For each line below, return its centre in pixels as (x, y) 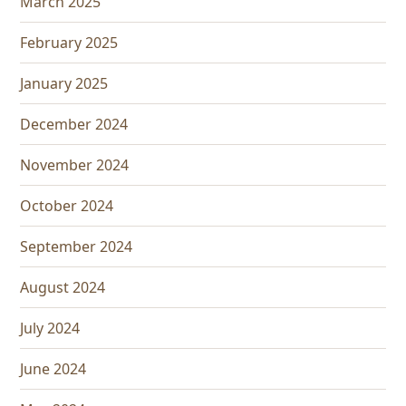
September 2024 (77, 247)
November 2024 (75, 165)
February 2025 (69, 43)
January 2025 (64, 84)
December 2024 (74, 125)
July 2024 (50, 329)
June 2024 (53, 369)
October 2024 (67, 206)
